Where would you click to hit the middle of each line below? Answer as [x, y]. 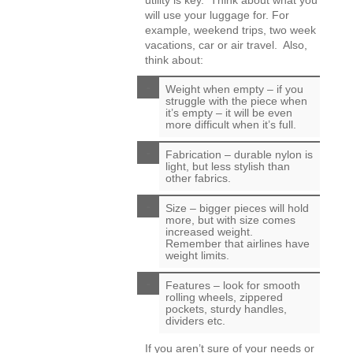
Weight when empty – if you [234, 89]
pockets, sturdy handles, [226, 309]
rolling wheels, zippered [224, 297]
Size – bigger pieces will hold [237, 208]
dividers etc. [195, 321]
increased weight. [210, 232]
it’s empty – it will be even [229, 113]
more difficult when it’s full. [230, 124]
